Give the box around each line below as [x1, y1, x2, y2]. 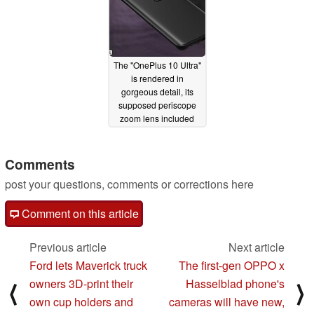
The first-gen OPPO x [179, 257, 285, 274]
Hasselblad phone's [186, 275, 285, 292]
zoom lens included [120, 112, 194, 125]
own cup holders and [29, 294, 133, 310]
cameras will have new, [169, 294, 285, 310]
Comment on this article [19, 205, 139, 222]
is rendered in [130, 72, 184, 85]
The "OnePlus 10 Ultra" [113, 59, 201, 71]
